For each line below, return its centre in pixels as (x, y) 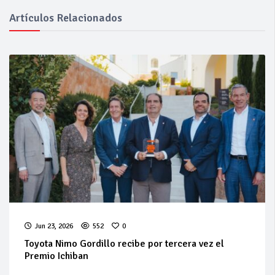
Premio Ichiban (56, 256)
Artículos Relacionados (66, 18)
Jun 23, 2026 (54, 226)
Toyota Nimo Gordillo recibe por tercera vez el (124, 243)
